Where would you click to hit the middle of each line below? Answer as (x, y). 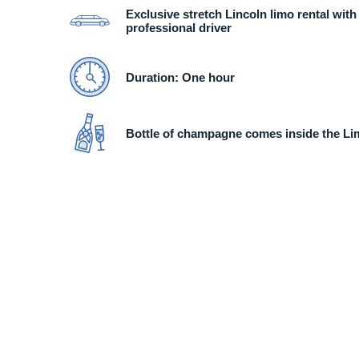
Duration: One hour (180, 77)
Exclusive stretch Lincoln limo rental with (241, 14)
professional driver (179, 28)
